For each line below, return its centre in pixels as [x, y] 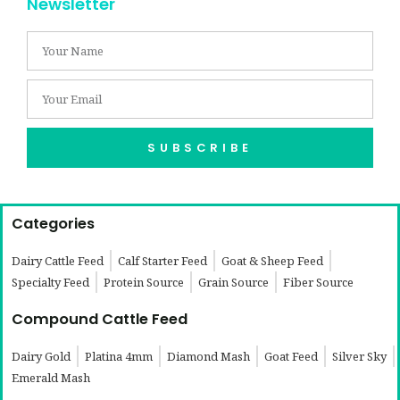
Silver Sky [359, 356]
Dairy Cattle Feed [58, 260]
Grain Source [233, 282]
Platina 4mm [119, 356]
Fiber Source [318, 282]
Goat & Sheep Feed [272, 260]
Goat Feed [291, 356]
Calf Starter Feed [162, 260]
